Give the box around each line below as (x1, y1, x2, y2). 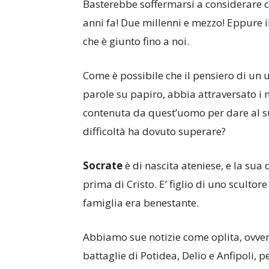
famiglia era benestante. (83, 196, 199, 210)
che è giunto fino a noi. (83, 34, 189, 48)
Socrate (83, 159, 125, 172)
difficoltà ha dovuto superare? (83, 124, 226, 138)
